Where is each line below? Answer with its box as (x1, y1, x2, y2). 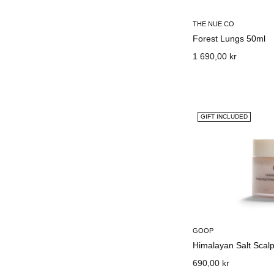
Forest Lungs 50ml (192, 34, 265, 43)
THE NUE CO (192, 20, 234, 28)
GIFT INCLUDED (200, 113, 248, 120)
